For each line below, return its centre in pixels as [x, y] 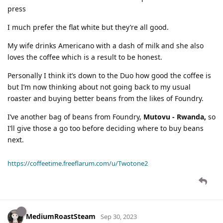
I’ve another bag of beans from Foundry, [75, 116]
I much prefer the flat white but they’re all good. [88, 27]
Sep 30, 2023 [119, 217]
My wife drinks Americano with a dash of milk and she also [106, 45]
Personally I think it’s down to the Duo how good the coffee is [109, 75]
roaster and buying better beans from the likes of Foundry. [106, 98]
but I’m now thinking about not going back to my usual [99, 87]
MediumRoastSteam [61, 217]
